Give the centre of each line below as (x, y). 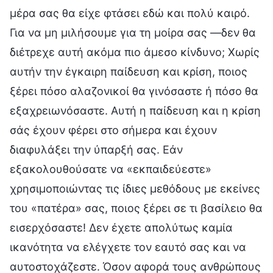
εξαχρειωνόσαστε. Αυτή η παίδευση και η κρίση (135, 110)
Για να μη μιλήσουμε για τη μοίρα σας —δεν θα (133, 32)
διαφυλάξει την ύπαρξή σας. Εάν (96, 149)
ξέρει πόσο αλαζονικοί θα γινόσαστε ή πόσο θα (134, 91)
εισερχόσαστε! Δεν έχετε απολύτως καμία (121, 227)
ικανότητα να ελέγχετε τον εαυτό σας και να (128, 247)
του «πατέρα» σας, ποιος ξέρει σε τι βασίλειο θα (136, 208)
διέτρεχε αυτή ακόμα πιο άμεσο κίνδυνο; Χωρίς (135, 52)
